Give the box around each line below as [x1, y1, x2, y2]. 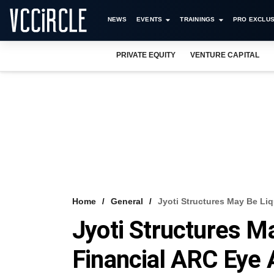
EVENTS [136, 16, 163, 23]
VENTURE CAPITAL [190, 51, 259, 59]
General [111, 196, 143, 206]
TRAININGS [180, 16, 215, 23]
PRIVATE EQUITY [116, 51, 176, 59]
